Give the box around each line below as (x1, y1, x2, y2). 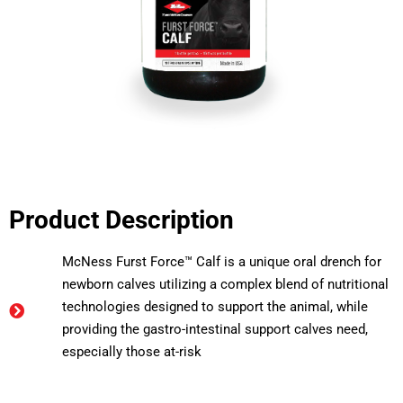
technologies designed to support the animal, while (62, 298, 369, 315)
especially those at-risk (62, 343, 202, 360)
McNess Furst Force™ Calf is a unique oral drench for (62, 253, 382, 270)
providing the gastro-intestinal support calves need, (62, 320, 369, 337)
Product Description (9, 204, 234, 235)
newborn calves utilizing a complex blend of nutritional (62, 275, 390, 292)
